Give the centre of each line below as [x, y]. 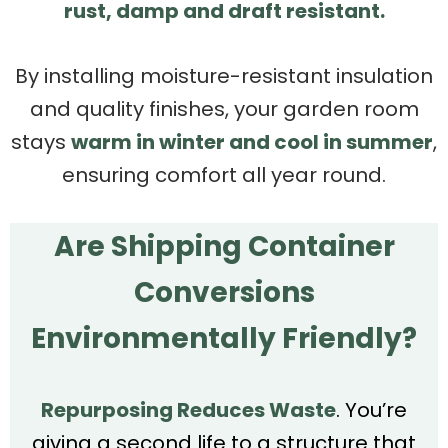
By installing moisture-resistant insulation [224, 75]
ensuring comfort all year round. [224, 174]
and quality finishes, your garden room [224, 108]
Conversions [224, 292]
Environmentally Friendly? [224, 338]
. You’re [371, 409]
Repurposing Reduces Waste [188, 409]
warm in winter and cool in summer [252, 141]
